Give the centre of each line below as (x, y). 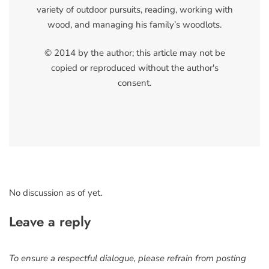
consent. (134, 83)
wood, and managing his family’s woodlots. (134, 24)
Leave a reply (50, 222)
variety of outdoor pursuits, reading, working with (134, 9)
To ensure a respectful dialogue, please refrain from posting (128, 258)
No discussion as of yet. (56, 192)
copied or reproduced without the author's (134, 68)
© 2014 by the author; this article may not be (134, 53)
